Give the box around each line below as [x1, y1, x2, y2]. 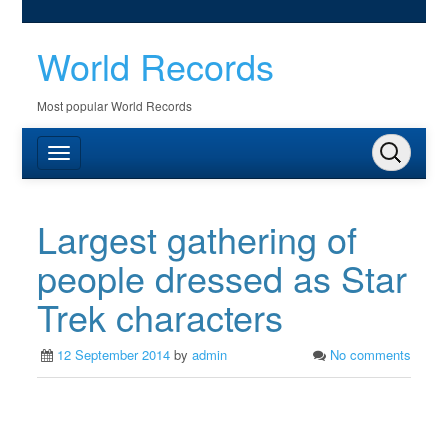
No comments [329, 345, 411, 364]
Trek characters [37, 291, 284, 342]
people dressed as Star [37, 252, 408, 303]
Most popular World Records [37, 97, 193, 114]
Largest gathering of [37, 213, 358, 264]
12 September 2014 [57, 345, 171, 364]
